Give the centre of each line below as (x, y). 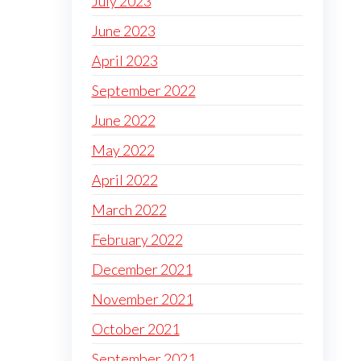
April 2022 (124, 180)
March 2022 (129, 210)
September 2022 (143, 90)
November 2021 (142, 299)
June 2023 (123, 31)
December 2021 (142, 269)
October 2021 (135, 329)
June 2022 (123, 120)
